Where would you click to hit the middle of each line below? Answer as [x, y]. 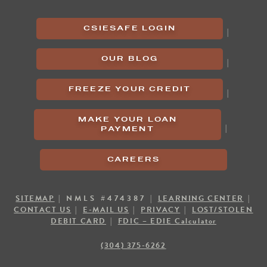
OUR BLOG [130, 59]
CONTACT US [43, 209]
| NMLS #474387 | [106, 198]
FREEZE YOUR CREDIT [130, 89]
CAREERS [133, 160]
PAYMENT [128, 129]
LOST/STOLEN [223, 209]
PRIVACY [161, 209]
